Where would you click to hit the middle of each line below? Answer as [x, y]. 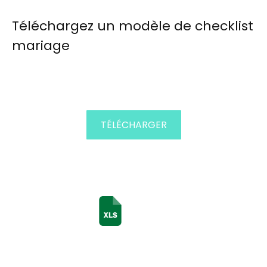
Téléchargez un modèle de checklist [133, 26]
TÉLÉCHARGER [133, 125]
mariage [41, 46]
